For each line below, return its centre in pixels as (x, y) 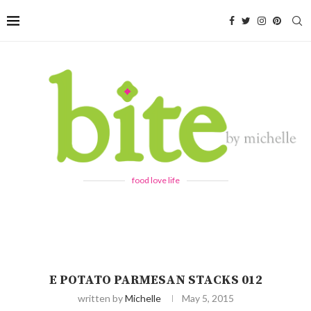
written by (101, 298)
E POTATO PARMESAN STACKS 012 (155, 280)
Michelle (143, 298)
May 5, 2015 (208, 298)
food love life (155, 180)
